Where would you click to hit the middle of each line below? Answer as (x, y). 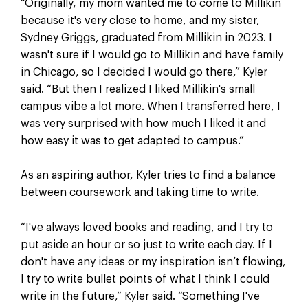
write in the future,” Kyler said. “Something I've (140, 296)
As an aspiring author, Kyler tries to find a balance (148, 176)
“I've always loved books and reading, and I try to (146, 227)
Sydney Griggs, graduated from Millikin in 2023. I (146, 37)
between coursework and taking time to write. (141, 193)
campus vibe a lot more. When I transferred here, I (150, 106)
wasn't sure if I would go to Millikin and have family (152, 55)
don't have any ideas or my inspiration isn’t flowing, (153, 262)
